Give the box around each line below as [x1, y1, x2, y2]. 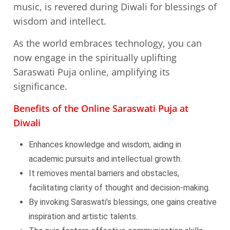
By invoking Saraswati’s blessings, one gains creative [29, 197, 217, 207]
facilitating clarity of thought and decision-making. [29, 183, 210, 193]
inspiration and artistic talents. [29, 212, 138, 221]
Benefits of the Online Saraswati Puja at [13, 102, 188, 114]
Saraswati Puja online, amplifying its [13, 66, 170, 78]
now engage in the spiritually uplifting [13, 51, 177, 64]
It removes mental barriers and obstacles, [29, 168, 179, 178]
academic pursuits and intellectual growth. [29, 154, 182, 164]
